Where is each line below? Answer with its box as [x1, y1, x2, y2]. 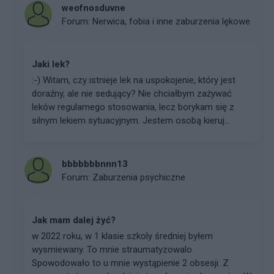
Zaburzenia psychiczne [92, 171, 185, 183]
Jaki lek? [32, 59, 70, 70]
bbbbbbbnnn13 [62, 158, 128, 169]
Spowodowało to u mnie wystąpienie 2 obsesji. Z [32, 257, 229, 268]
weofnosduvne [62, 2, 125, 13]
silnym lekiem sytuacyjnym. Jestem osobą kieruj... [32, 115, 230, 126]
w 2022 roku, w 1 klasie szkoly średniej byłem [32, 231, 213, 242]
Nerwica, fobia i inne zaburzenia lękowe [92, 15, 250, 27]
